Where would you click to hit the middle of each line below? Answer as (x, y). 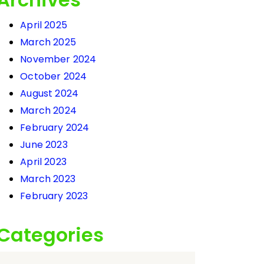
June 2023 (44, 145)
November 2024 (58, 60)
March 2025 (48, 42)
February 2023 (54, 196)
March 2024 (48, 111)
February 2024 (55, 128)
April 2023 (43, 162)
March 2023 (48, 179)
